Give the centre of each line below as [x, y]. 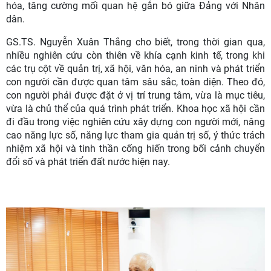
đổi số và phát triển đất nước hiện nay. [88, 162]
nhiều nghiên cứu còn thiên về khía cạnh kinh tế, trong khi [135, 56]
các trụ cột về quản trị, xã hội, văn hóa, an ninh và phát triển [135, 69]
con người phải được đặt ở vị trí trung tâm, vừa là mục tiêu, [135, 96]
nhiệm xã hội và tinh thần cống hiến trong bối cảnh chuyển [135, 149]
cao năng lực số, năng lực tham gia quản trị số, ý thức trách [135, 135]
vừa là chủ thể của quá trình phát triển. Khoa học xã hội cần [135, 109]
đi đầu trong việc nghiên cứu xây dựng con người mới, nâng [135, 122]
